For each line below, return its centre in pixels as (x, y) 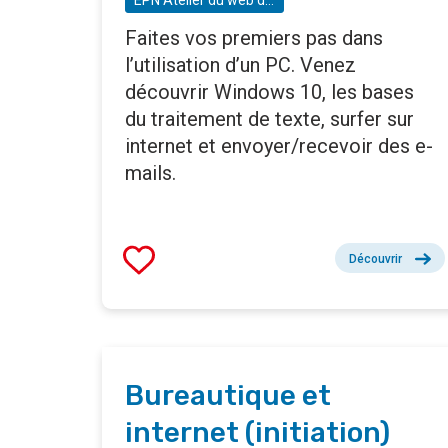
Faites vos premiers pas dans (254, 38)
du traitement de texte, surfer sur (269, 119)
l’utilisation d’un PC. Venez (240, 65)
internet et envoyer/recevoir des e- (279, 146)
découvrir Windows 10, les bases (269, 92)
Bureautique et (228, 396)
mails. (150, 173)
